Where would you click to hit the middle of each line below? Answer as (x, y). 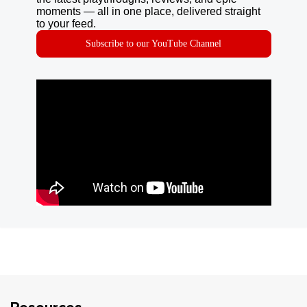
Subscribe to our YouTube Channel (153, 44)
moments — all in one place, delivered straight (148, 12)
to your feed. (66, 24)
